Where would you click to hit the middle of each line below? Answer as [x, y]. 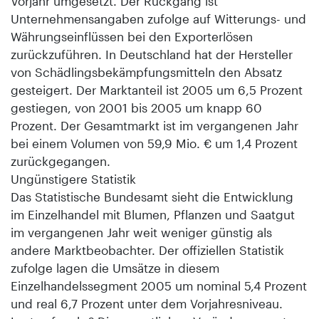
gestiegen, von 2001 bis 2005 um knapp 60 [136, 107]
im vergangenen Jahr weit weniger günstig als [141, 232]
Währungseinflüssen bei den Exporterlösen [132, 36]
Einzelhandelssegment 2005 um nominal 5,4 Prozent [159, 285]
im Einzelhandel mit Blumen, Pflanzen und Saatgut [153, 214]
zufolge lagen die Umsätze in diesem [115, 267]
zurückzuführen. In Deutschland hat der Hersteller [152, 54]
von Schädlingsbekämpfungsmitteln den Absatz [146, 72]
